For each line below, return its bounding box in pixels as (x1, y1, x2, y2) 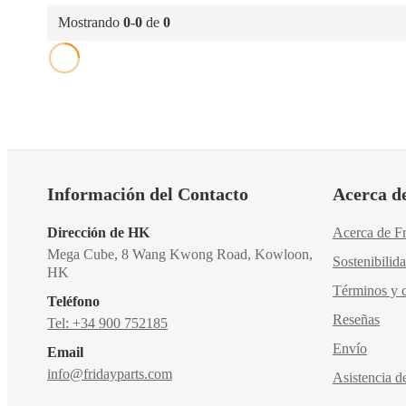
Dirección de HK (47, 225, 150, 240)
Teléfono (47, 294, 100, 309)
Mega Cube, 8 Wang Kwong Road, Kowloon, (47, 246, 313, 262)
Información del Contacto (47, 184, 248, 204)
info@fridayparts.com (47, 366, 172, 382)
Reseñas (333, 312, 380, 327)
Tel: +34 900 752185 (47, 315, 168, 331)
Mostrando (58, 14, 123, 30)
